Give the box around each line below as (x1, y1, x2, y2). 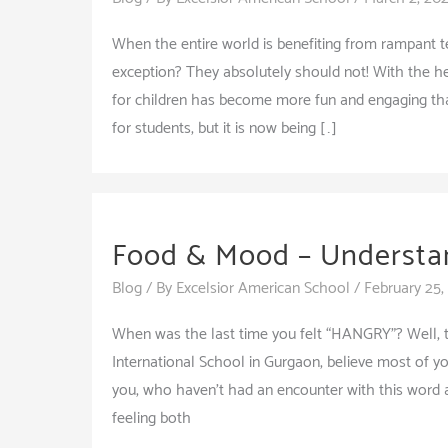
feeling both (112, 405, 191, 433)
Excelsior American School (176, 275, 350, 303)
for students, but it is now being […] (112, 115, 337, 143)
